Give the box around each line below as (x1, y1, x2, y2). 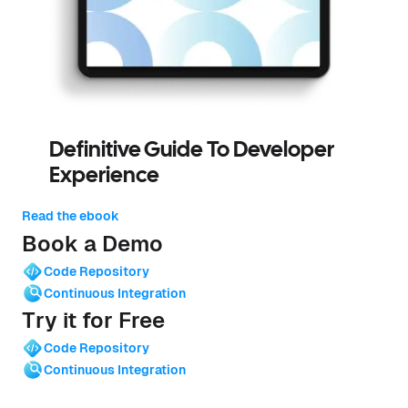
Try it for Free (22, 307, 165, 332)
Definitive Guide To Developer (49, 139, 334, 161)
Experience (49, 165, 159, 187)
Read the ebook (22, 208, 119, 223)
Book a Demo (22, 230, 163, 256)
